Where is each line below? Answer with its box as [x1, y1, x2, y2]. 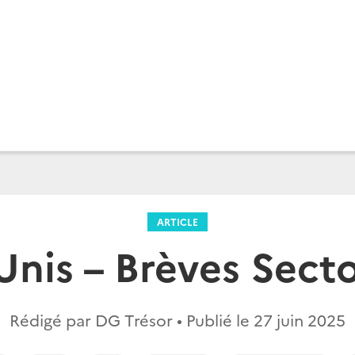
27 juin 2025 [254, 308, 345, 330]
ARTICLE [157, 215, 198, 228]
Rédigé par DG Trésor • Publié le [10, 308, 254, 330]
